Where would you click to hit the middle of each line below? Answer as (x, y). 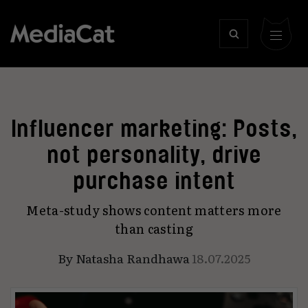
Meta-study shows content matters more (154, 210)
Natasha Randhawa (133, 258)
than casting (154, 229)
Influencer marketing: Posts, (154, 128)
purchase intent (154, 180)
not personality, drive (154, 154)
